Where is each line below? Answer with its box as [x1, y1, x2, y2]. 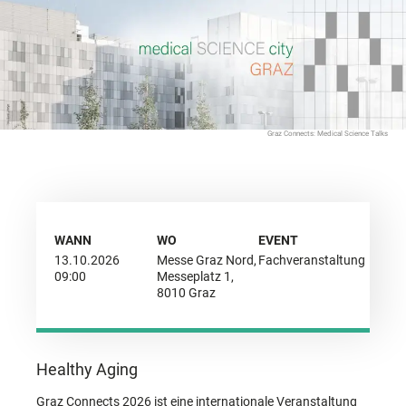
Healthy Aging [36, 359, 138, 379]
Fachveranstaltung [258, 252, 366, 267]
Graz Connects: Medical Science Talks [267, 129, 388, 138]
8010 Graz [156, 285, 216, 300]
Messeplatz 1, [156, 268, 234, 284]
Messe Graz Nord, [156, 252, 256, 267]
